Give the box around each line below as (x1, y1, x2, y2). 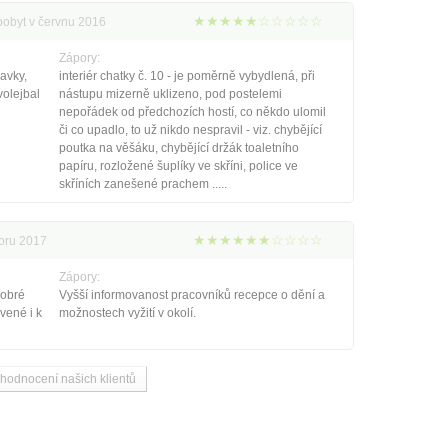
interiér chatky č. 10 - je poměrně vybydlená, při (58, 68, 315, 83)
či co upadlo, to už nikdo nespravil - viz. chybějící (58, 122, 322, 137)
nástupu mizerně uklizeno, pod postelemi (58, 86, 282, 101)
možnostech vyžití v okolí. (58, 305, 196, 320)
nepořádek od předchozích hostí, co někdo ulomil (58, 104, 326, 119)
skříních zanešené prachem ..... (58, 176, 227, 191)
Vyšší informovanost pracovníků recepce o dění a (58, 287, 325, 302)
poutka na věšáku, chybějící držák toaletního (58, 140, 299, 155)
